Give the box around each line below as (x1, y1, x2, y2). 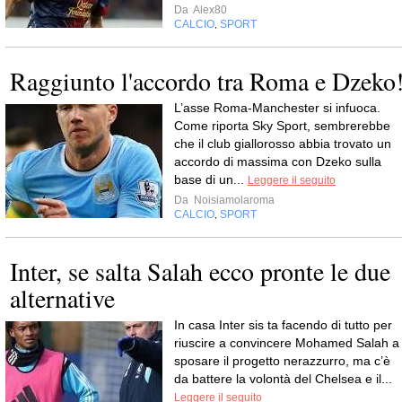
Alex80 (191, 4, 227, 16)
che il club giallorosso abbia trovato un (174, 136, 391, 151)
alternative (10, 281, 115, 315)
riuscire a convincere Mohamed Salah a (174, 336, 399, 350)
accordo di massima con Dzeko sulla (174, 154, 381, 169)
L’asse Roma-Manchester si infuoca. (174, 100, 380, 115)
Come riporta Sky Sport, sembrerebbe (174, 118, 390, 133)
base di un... (174, 172, 248, 187)
